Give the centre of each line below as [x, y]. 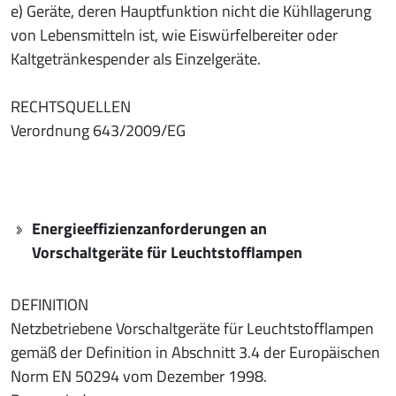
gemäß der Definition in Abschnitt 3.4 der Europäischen [195, 352]
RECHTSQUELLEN [71, 106]
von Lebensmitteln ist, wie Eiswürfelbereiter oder [174, 34]
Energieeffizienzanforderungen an [149, 228]
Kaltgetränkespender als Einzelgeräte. [136, 58]
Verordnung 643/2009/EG [98, 130]
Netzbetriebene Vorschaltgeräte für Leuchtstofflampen [192, 328]
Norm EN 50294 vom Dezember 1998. [139, 376]
